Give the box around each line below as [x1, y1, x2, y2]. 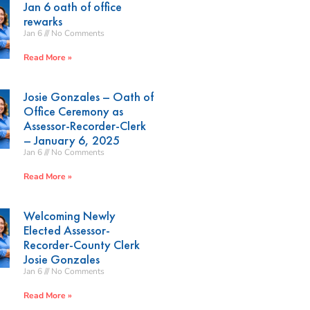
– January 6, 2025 [24, 131, 120, 148]
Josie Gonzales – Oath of [24, 88, 154, 104]
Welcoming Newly [24, 207, 116, 224]
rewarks [24, 12, 63, 29]
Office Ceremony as [24, 102, 124, 119]
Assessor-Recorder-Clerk [24, 117, 147, 134]
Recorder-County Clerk [24, 236, 140, 253]
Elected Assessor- [24, 221, 111, 238]
